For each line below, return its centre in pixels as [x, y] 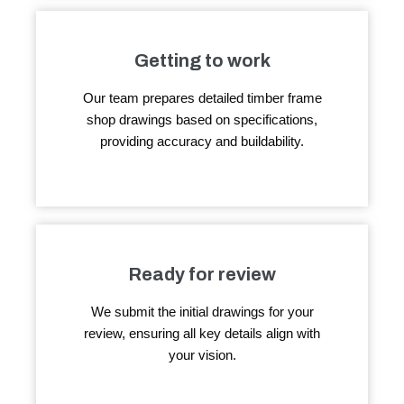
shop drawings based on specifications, [202, 120]
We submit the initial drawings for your [202, 312]
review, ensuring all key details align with [202, 334]
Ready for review [202, 275]
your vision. [202, 355]
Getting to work [202, 61]
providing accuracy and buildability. [202, 142]
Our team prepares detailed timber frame [202, 98]
